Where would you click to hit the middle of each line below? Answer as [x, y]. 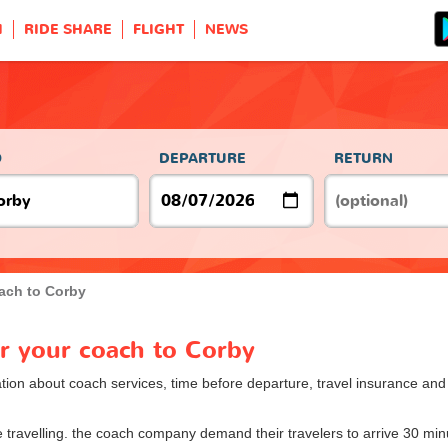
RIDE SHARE [68, 29]
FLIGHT [158, 29]
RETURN [363, 158]
